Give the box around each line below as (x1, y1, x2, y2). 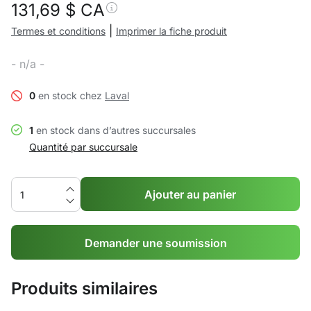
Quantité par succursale (29, 141, 137, 153)
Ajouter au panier (144, 187, 236, 201)
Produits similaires (11, 278, 158, 299)
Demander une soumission (84, 235, 227, 250)
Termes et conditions (11, 25, 106, 37)
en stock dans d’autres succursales (33, 124, 196, 136)
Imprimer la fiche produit (116, 25, 227, 37)
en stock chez (35, 90, 105, 101)
